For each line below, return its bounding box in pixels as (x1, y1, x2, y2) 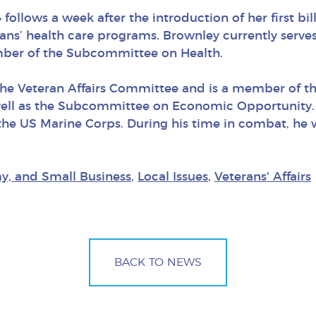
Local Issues (138, 170, 208, 183)
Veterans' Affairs (214, 170, 311, 183)
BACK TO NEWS (114, 256, 202, 268)
